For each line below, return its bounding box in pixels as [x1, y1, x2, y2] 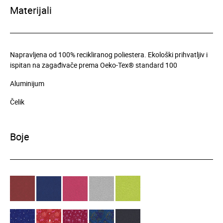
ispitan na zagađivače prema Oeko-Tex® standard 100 [10, 60, 177, 70]
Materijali [10, 3, 52, 17]
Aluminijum [10, 79, 44, 89]
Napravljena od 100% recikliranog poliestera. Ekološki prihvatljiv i [10, 50, 208, 60]
